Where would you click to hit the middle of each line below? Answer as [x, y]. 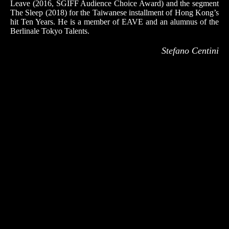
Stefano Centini [190, 51]
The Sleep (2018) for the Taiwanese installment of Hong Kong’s [114, 13]
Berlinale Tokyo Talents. [50, 31]
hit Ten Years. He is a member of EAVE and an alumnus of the [114, 22]
